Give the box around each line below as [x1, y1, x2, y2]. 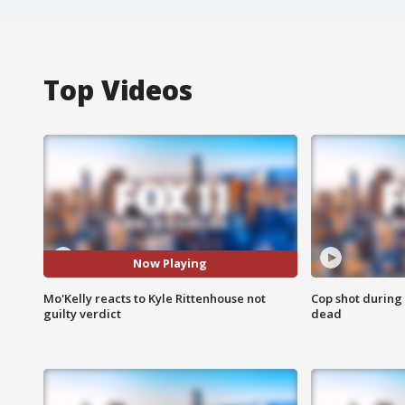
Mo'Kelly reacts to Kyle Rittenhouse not [43, 289, 266, 306]
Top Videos [43, 71, 193, 108]
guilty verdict [43, 305, 121, 322]
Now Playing [133, 255, 208, 272]
